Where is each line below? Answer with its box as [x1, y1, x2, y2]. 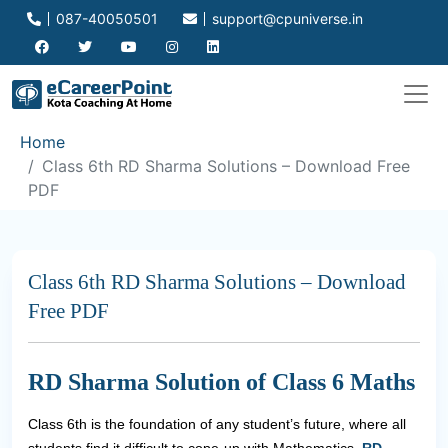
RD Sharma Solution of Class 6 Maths [28, 369, 415, 396]
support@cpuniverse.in [208, 10, 363, 27]
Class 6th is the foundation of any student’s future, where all [28, 416, 406, 433]
